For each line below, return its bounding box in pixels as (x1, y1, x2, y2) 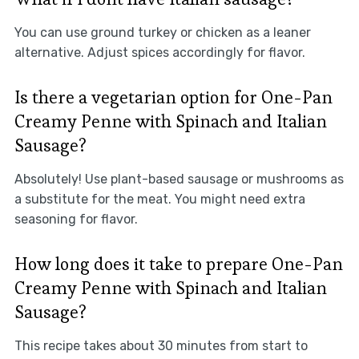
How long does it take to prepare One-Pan (14, 252, 343, 276)
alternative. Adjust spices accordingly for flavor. (14, 45, 305, 61)
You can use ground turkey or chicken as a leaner (14, 25, 311, 41)
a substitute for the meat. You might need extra (14, 192, 305, 208)
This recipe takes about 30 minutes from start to (14, 338, 308, 354)
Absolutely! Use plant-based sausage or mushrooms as (14, 171, 344, 188)
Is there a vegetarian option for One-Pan (14, 86, 333, 109)
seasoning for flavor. (14, 212, 138, 228)
